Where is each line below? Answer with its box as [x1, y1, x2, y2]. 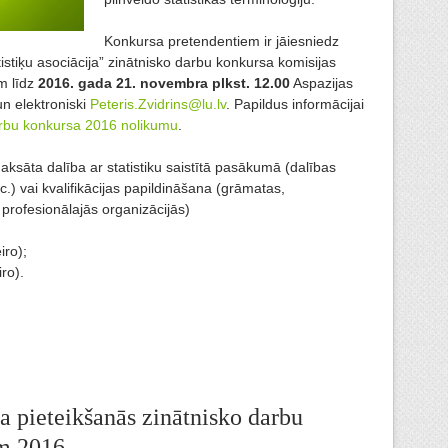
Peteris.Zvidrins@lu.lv [90, 96, 226, 113]
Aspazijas [290, 75, 353, 92]
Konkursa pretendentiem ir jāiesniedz [104, 33, 339, 50]
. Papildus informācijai [226, 96, 364, 113]
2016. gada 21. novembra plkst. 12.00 [38, 75, 290, 92]
